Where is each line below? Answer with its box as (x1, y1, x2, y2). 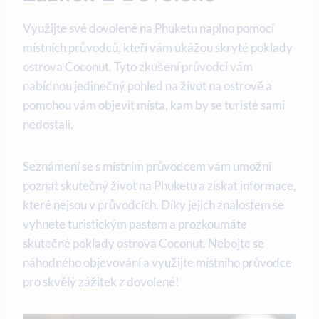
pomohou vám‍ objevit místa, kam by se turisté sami (23, 98, 285, 113)
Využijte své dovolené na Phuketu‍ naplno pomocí (23, 21, 274, 36)
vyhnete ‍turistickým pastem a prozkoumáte (23, 216, 247, 232)
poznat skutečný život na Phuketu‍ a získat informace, (23, 178, 296, 194)
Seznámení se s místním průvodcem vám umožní (23, 159, 271, 174)
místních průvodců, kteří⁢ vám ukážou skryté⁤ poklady (23, 40, 293, 56)
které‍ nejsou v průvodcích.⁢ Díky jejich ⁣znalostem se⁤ (23, 197, 284, 213)
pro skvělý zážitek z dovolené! (23, 274, 179, 290)
